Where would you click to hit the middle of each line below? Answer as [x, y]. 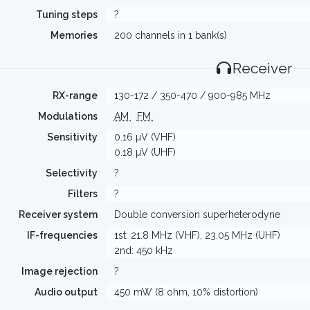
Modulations [67, 116]
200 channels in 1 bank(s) [170, 35]
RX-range [75, 95]
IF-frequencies [62, 235]
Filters [82, 194]
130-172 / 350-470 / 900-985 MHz [192, 95]
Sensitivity [72, 137]
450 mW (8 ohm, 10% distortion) [186, 292]
